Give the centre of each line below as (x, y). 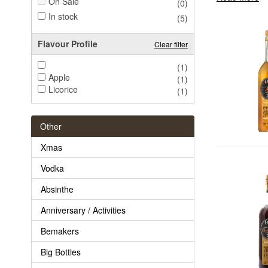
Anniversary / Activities (83, 210)
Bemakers (60, 231)
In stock (63, 16)
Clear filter (171, 44)
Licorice (63, 89)
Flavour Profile (68, 43)
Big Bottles (61, 252)
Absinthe (57, 189)
